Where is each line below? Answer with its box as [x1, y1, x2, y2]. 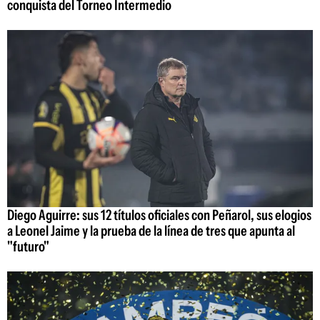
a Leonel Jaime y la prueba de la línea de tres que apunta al [7, 222, 295, 240]
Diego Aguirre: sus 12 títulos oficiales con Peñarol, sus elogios [7, 206, 311, 224]
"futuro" [7, 238, 49, 256]
